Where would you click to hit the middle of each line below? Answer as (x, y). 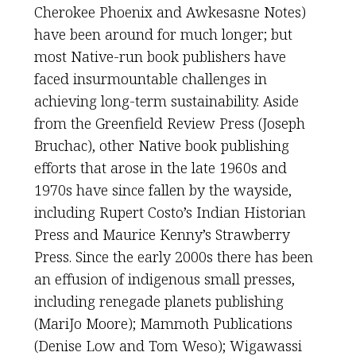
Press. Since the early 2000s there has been (173, 257)
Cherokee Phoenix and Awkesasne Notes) (170, 12)
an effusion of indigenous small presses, (164, 279)
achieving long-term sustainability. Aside (166, 101)
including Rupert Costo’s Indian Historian (170, 212)
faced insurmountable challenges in (150, 79)
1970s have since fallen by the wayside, (163, 190)
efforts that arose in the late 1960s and (160, 168)
